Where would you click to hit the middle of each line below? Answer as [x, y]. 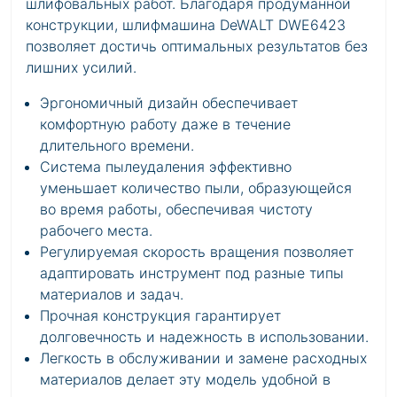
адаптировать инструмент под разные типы [192, 273]
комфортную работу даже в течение [165, 124]
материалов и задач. [112, 294]
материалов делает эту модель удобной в [185, 379]
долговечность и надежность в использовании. [204, 337]
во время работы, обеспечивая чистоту [176, 209]
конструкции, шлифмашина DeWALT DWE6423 [186, 25]
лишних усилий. [81, 67]
